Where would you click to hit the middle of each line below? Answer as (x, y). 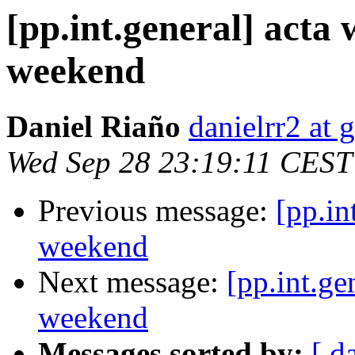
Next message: (132, 282)
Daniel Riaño (94, 127)
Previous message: (157, 211)
